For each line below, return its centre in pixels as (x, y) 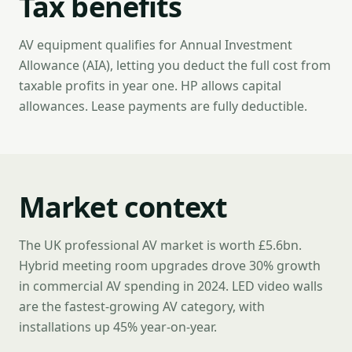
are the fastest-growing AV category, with (142, 306)
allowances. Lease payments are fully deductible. (163, 106)
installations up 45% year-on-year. (118, 327)
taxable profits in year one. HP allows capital (150, 86)
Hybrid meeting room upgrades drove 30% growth (170, 266)
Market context (123, 207)
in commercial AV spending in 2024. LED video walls (171, 286)
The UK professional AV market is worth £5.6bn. (160, 245)
